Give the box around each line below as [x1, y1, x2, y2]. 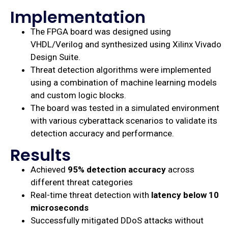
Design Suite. [31, 51, 80, 62]
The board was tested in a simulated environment [31, 102, 219, 113]
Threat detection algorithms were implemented [31, 64, 211, 75]
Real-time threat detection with [31, 189, 151, 200]
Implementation [10, 5, 146, 28]
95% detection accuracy [68, 164, 166, 175]
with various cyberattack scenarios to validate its [31, 115, 217, 126]
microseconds [31, 202, 89, 213]
